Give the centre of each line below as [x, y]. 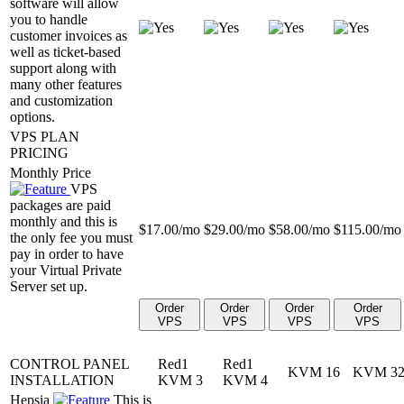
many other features [66, 84]
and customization [61, 100]
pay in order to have [67, 253]
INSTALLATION [62, 380]
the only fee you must [71, 237]
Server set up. [49, 286]
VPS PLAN [45, 136]
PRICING [39, 152]
